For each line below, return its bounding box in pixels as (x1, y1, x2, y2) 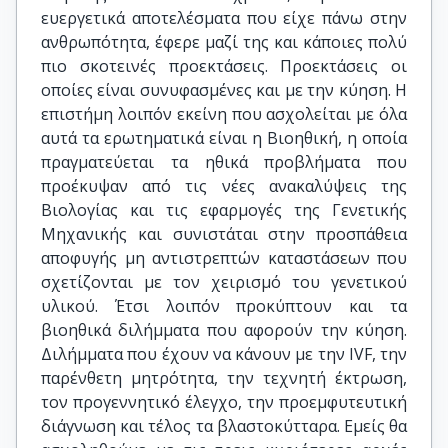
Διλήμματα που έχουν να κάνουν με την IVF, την (41, 343, 407, 365)
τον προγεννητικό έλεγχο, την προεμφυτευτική (41, 391, 407, 413)
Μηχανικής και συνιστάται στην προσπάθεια (41, 223, 407, 245)
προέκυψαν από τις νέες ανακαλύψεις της (41, 175, 407, 197)
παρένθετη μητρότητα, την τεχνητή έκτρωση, (41, 367, 407, 389)
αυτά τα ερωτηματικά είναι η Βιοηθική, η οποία (41, 127, 407, 149)
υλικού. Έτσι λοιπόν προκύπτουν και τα (41, 295, 407, 317)
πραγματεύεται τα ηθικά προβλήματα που (41, 151, 407, 173)
